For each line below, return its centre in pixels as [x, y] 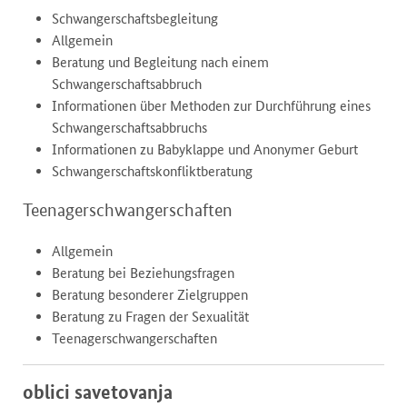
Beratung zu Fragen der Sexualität [150, 317]
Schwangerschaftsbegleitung [135, 19]
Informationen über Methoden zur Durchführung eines [211, 106]
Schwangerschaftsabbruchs [129, 128]
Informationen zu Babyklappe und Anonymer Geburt [205, 150]
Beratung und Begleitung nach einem [160, 63]
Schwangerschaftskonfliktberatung [152, 172]
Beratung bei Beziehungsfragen [143, 273]
